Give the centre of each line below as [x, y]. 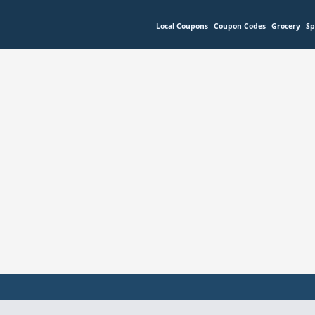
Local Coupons [182, 26]
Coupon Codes [240, 26]
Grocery [286, 26]
